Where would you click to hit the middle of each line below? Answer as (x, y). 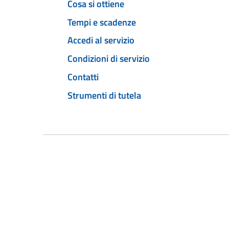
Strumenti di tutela (104, 95)
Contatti (83, 77)
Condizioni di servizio (109, 59)
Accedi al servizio (101, 40)
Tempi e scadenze (102, 22)
